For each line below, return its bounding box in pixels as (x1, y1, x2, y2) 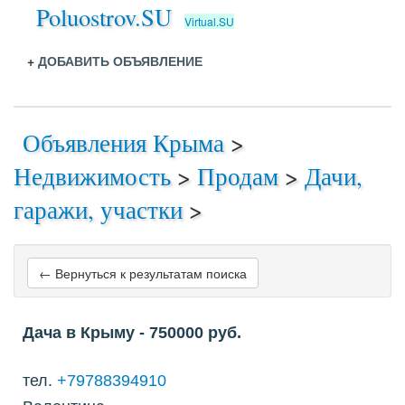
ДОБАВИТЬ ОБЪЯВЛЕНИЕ (38, 52, 202, 70)
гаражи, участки (14, 193, 183, 225)
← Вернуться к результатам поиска (39, 264, 247, 282)
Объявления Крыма (23, 127, 224, 158)
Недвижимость (14, 160, 171, 192)
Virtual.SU (184, 14, 234, 29)
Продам (197, 160, 278, 192)
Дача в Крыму (23, 324, 135, 342)
